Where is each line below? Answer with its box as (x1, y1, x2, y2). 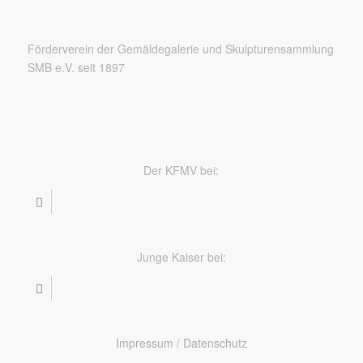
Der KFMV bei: (143, 161, 220, 178)
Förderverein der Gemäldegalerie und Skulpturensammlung (27, 41, 334, 58)
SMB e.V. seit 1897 (27, 59, 125, 76)
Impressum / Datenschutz (115, 335, 247, 352)
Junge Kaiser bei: (136, 248, 226, 265)
